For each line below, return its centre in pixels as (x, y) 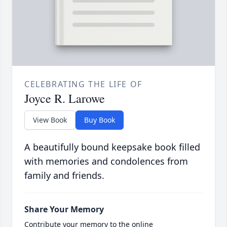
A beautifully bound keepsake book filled (112, 147)
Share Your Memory (64, 210)
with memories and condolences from (106, 161)
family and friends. (64, 176)
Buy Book (100, 120)
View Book (50, 120)
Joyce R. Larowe (65, 99)
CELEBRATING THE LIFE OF (83, 84)
